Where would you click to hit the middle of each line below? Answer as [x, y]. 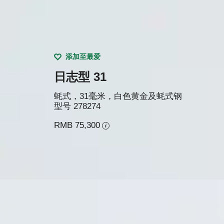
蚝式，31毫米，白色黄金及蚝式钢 [118, 96]
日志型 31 [80, 76]
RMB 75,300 [77, 125]
